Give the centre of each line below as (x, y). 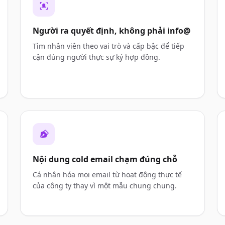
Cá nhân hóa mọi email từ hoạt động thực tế (107, 175)
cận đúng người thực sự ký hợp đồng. (96, 57)
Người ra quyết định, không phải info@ (111, 31)
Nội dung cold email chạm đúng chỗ (105, 159)
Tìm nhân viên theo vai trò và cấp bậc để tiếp (108, 46)
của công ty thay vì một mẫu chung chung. (105, 186)
